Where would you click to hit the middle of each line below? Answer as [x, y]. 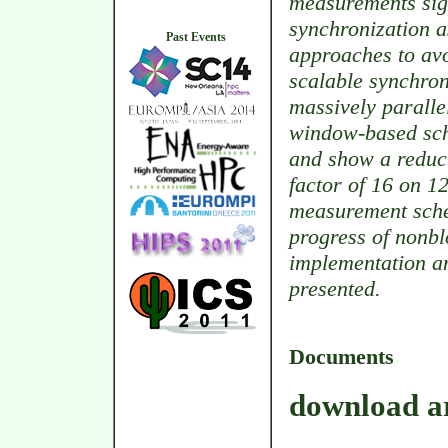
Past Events [195, 37]
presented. [335, 288]
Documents [341, 356]
